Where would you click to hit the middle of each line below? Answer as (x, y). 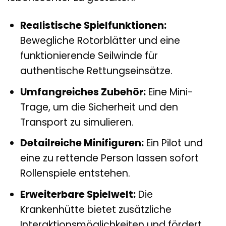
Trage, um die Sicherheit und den (99, 107)
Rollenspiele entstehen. (75, 174)
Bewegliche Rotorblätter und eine (100, 41)
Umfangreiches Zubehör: (83, 92)
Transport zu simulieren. (77, 122)
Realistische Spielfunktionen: (93, 26)
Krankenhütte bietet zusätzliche (96, 209)
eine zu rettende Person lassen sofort (109, 158)
